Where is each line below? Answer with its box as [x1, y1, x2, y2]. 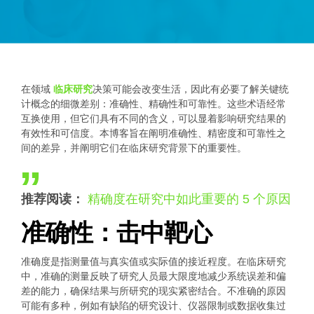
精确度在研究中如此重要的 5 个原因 [88, 191, 291, 206]
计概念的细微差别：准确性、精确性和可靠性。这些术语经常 [21, 97, 286, 109]
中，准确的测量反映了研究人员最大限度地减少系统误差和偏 [21, 271, 286, 282]
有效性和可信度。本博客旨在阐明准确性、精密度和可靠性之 [21, 127, 286, 139]
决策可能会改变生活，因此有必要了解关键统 [93, 83, 289, 95]
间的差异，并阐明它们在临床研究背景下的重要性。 [21, 142, 247, 153]
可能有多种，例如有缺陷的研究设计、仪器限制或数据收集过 [21, 300, 286, 311]
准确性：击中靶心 [21, 219, 212, 246]
